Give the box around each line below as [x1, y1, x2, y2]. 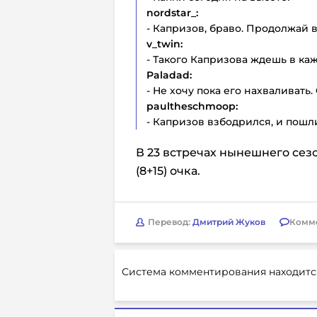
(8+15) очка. [136, 163, 200, 178]
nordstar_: [146, 6, 198, 19]
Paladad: [146, 68, 192, 81]
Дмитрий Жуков [192, 217, 265, 228]
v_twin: [146, 37, 183, 50]
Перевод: [148, 217, 192, 228]
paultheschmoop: [146, 99, 238, 113]
